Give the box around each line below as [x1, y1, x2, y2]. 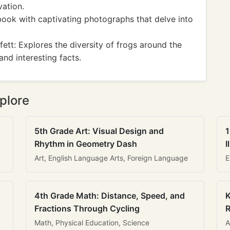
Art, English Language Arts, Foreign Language [34, 154, 188, 162]
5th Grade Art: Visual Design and [34, 126, 164, 136]
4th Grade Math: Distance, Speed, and [34, 190, 185, 201]
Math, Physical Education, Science [34, 218, 149, 227]
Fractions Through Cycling [34, 203, 140, 214]
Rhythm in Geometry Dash [34, 139, 137, 149]
